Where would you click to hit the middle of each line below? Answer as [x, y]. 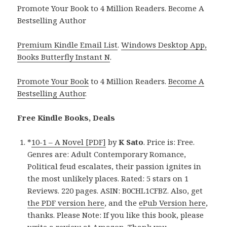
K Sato [131, 142]
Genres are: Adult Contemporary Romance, [107, 154]
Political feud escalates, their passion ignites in [115, 166]
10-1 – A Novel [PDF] [69, 142]
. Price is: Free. [169, 142]
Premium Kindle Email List [68, 45]
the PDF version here [66, 203]
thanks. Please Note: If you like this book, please [116, 215]
